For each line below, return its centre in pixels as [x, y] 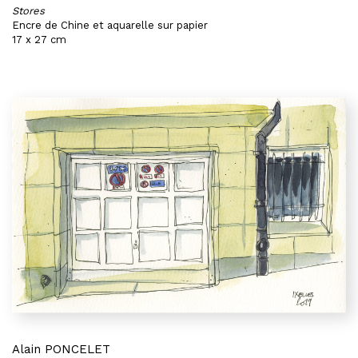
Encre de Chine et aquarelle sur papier [110, 25]
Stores [28, 11]
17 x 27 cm [39, 40]
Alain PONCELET [61, 349]
